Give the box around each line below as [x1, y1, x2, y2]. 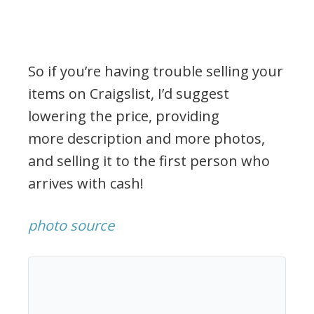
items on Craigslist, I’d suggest [28, 83, 229, 103]
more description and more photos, [28, 128, 265, 148]
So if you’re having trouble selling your [28, 61, 283, 81]
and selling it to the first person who [28, 151, 270, 170]
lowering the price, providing [28, 106, 219, 125]
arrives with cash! [28, 173, 144, 193]
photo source [28, 215, 114, 235]
